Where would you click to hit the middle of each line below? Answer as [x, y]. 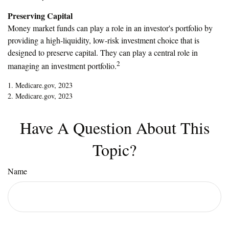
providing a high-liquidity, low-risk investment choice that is [104, 40]
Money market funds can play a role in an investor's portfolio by [110, 28]
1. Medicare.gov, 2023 [40, 85]
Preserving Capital [40, 15]
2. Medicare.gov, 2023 [40, 96]
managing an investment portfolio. [62, 65]
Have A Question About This [114, 127]
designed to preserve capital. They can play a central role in [103, 52]
